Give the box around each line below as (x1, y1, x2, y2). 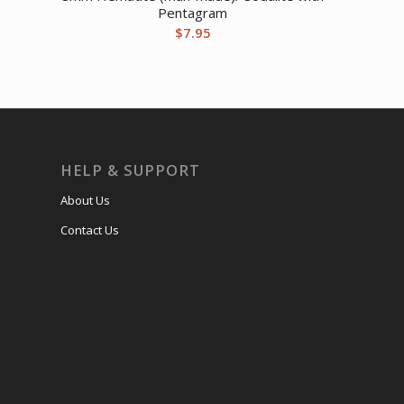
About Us (60, 192, 110, 209)
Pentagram (158, 4, 228, 23)
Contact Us (60, 222, 119, 239)
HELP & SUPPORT (60, 160, 200, 181)
